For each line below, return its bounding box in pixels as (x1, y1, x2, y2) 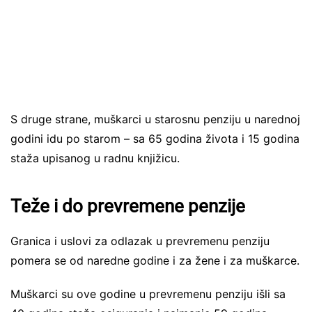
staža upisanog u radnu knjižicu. (10, 150, 180, 165)
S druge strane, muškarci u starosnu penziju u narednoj (10, 111, 300, 126)
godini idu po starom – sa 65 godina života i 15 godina (10, 131, 299, 146)
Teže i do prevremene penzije (10, 195, 245, 217)
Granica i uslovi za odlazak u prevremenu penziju (10, 233, 270, 248)
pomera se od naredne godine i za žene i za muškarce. (10, 253, 299, 267)
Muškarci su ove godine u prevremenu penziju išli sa (10, 286, 286, 301)
